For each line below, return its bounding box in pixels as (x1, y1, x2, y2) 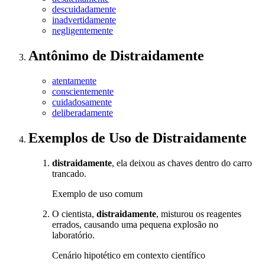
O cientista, (52, 209, 96, 219)
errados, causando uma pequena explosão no (52, 219, 218, 230)
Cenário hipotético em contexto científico (52, 250, 205, 261)
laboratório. (52, 230, 95, 241)
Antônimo (28, 48, 92, 64)
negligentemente (52, 25, 113, 36)
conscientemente (52, 86, 114, 97)
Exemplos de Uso (28, 130, 135, 146)
